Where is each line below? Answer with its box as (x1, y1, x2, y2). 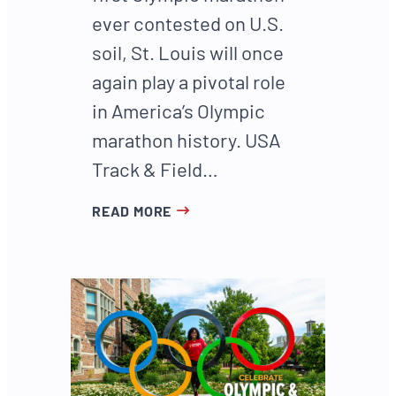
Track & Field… (92, 156, 218, 180)
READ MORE (92, 202, 172, 219)
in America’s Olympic (92, 98, 265, 122)
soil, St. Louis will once (92, 40, 284, 64)
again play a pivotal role (92, 69, 286, 93)
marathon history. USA (92, 127, 280, 151)
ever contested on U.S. (92, 11, 284, 34)
